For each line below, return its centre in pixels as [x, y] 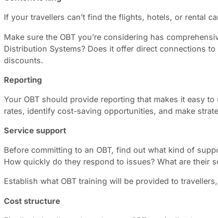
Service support [35, 131]
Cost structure [33, 201]
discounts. [25, 60]
